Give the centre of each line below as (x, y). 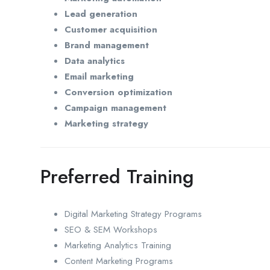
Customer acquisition (111, 29)
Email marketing (99, 76)
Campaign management (115, 108)
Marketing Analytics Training (118, 245)
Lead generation (101, 14)
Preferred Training (117, 176)
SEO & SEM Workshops (111, 229)
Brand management (107, 45)
